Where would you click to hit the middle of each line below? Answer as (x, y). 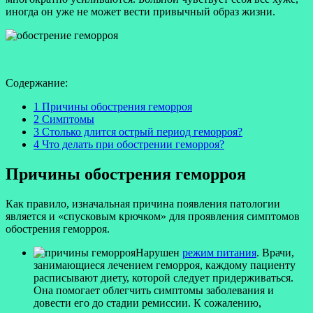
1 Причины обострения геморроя (113, 107)
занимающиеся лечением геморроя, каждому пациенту (165, 265)
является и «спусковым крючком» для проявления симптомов (153, 217)
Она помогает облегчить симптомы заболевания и (154, 291)
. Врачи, (275, 253)
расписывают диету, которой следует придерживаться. (163, 278)
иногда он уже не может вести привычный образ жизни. (140, 12)
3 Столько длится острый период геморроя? (138, 132)
